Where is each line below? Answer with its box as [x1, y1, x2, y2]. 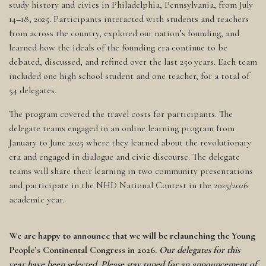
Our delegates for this [159, 244, 240, 256]
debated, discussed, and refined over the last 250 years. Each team [9, 56, 257, 68]
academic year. [9, 194, 64, 206]
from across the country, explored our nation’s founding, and [9, 27, 239, 40]
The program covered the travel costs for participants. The [9, 108, 233, 121]
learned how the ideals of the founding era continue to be [9, 42, 227, 54]
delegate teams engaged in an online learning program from [9, 122, 235, 135]
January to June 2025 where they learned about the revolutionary [9, 137, 251, 149]
